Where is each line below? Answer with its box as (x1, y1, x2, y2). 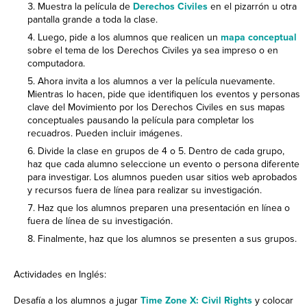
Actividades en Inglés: (14, 269, 106, 280)
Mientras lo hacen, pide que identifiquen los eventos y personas (27, 88, 300, 100)
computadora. (27, 58, 85, 69)
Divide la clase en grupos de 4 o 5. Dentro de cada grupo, (38, 145, 284, 157)
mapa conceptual (221, 32, 297, 43)
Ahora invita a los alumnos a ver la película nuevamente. (38, 75, 275, 87)
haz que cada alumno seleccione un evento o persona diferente (27, 158, 299, 170)
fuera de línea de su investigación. (27, 215, 173, 227)
